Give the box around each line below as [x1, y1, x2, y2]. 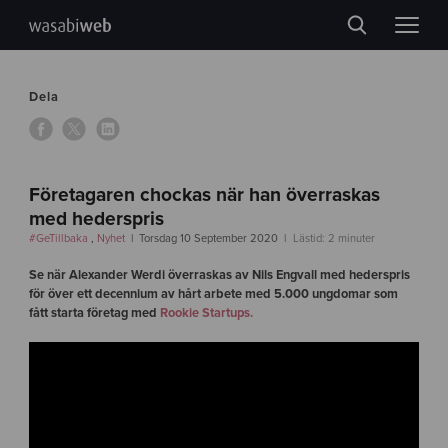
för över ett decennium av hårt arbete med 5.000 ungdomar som [28, 285, 398, 302]
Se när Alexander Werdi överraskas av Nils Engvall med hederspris [28, 266, 410, 283]
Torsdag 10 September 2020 [139, 231, 279, 245]
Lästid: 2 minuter [292, 231, 375, 245]
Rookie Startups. [159, 304, 253, 321]
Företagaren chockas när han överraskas [28, 182, 380, 206]
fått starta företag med [28, 304, 160, 321]
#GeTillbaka [28, 231, 91, 245]
